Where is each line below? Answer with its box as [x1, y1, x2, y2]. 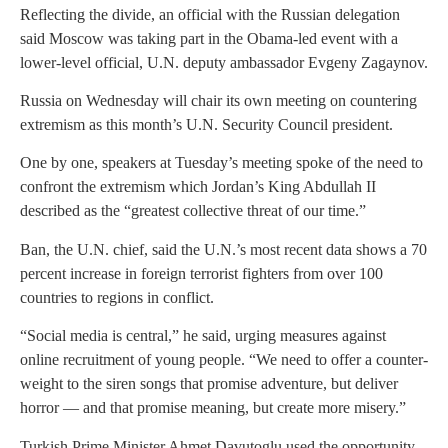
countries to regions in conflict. [20, 288, 214, 306]
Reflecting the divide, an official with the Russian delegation [20, 5, 400, 23]
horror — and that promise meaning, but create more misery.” [20, 399, 406, 417]
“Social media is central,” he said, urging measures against [20, 327, 386, 345]
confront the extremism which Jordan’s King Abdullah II [20, 178, 376, 196]
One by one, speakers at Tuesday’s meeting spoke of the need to [20, 154, 423, 172]
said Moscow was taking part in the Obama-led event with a [20, 29, 398, 47]
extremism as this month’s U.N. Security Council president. [20, 115, 393, 133]
